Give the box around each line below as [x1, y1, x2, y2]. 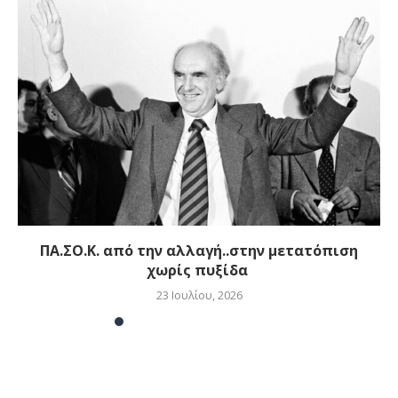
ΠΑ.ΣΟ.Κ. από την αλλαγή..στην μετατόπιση [40, 241, 358, 260]
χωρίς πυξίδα [147, 260, 251, 280]
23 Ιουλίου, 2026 [155, 287, 243, 303]
